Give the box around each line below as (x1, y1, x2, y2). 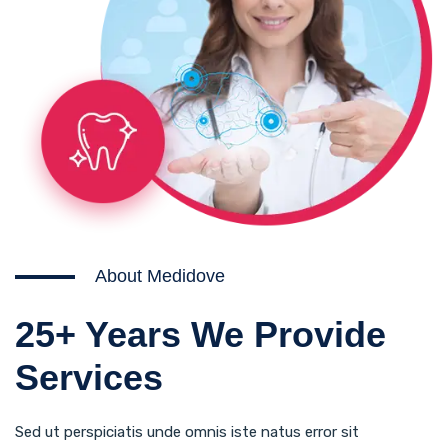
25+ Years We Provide (15, 313, 386, 355)
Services (15, 356, 163, 398)
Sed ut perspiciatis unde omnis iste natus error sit (15, 422, 359, 441)
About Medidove (95, 265, 225, 286)
